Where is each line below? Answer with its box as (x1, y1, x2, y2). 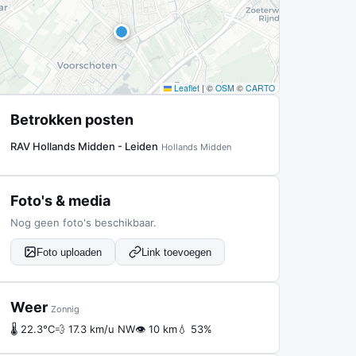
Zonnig (51, 304, 79, 315)
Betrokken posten (10, 111, 133, 128)
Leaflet (172, 82, 199, 94)
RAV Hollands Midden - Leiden (10, 140, 158, 153)
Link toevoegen (141, 246, 211, 258)
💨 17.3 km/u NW (55, 323, 135, 335)
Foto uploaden (37, 246, 102, 258)
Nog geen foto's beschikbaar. (10, 216, 157, 229)
